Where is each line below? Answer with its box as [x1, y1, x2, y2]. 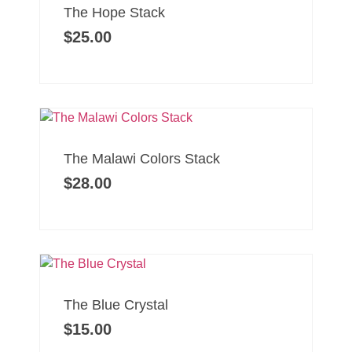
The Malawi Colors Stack [64, 151, 220, 167]
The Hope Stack [64, 5, 165, 21]
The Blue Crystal [64, 297, 168, 313]
